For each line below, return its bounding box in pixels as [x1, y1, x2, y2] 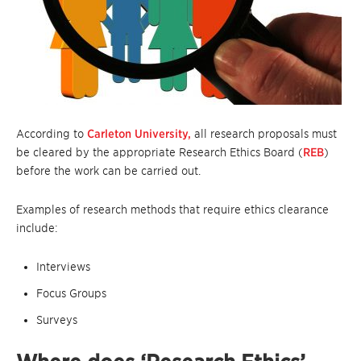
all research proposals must [191, 127, 337, 141]
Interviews [36, 260, 90, 274]
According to [16, 127, 87, 141]
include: [16, 222, 58, 235]
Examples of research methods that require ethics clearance [16, 203, 329, 217]
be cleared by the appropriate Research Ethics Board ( [16, 146, 303, 160]
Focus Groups [36, 287, 106, 301]
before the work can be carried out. [16, 164, 201, 178]
